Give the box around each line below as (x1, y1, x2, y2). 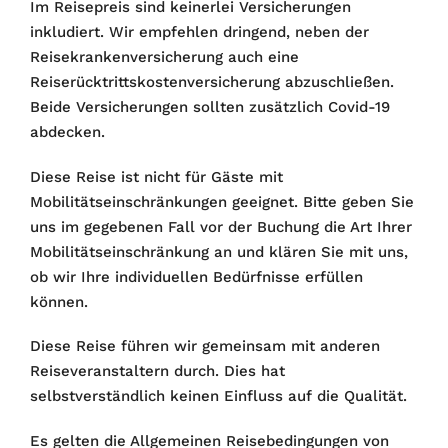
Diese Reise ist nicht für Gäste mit (30, 167, 283, 186)
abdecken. (30, 123, 105, 141)
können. (30, 292, 88, 311)
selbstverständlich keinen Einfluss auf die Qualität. (30, 387, 407, 405)
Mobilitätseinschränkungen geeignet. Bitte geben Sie (30, 192, 414, 211)
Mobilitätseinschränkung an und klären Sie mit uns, (30, 242, 408, 261)
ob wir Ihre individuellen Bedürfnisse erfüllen (30, 267, 363, 286)
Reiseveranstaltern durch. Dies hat (30, 362, 285, 380)
